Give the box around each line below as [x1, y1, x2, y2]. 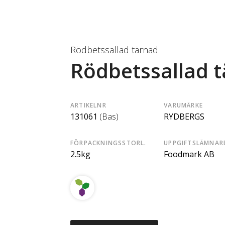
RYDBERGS [164, 111, 205, 122]
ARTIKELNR [70, 101, 106, 109]
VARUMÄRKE [164, 101, 203, 109]
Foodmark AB [164, 149, 215, 160]
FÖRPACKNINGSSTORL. [70, 139, 147, 147]
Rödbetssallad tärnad [70, 44, 158, 56]
